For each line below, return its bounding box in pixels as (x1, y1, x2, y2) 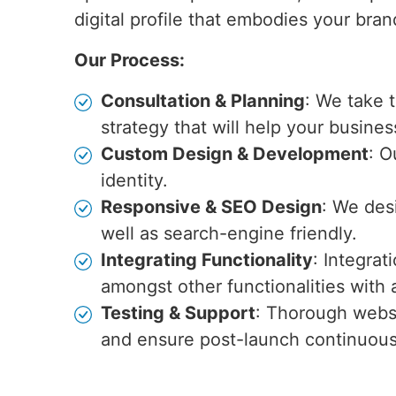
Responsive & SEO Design (101, 196, 322, 217)
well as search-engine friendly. (101, 223, 357, 244)
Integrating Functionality (101, 249, 313, 270)
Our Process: (74, 49, 185, 71)
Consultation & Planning (101, 90, 305, 111)
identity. (101, 170, 168, 191)
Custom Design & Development (101, 143, 369, 164)
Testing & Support (101, 302, 255, 324)
